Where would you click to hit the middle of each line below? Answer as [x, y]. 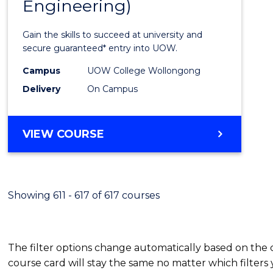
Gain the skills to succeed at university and [113, 34]
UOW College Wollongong [144, 70]
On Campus [113, 89]
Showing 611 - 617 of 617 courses [84, 195]
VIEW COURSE [64, 134]
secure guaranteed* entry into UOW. [101, 48]
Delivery [42, 89]
